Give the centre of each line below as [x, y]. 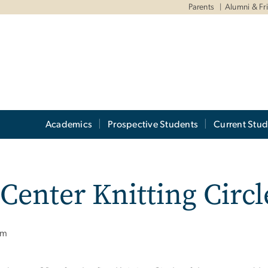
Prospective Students [153, 125]
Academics [69, 125]
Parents [201, 7]
